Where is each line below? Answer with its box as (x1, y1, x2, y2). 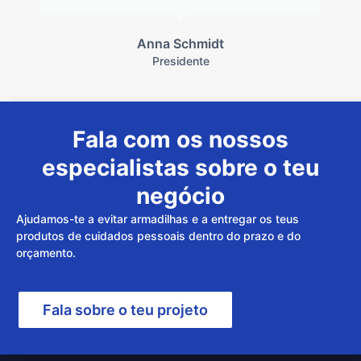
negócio (136, 182, 225, 210)
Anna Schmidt (137, 35, 224, 52)
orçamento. (16, 246, 76, 260)
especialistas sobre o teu (42, 154, 319, 182)
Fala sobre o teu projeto (43, 301, 208, 318)
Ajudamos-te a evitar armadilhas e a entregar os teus (16, 212, 299, 226)
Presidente (151, 54, 210, 68)
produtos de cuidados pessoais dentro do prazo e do (16, 229, 301, 243)
